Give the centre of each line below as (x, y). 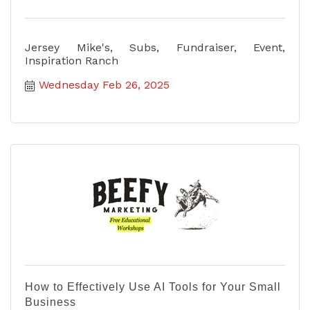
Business (51, 302)
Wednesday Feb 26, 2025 (104, 84)
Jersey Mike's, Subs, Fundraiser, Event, (155, 47)
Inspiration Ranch (72, 60)
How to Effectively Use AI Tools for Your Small (153, 286)
